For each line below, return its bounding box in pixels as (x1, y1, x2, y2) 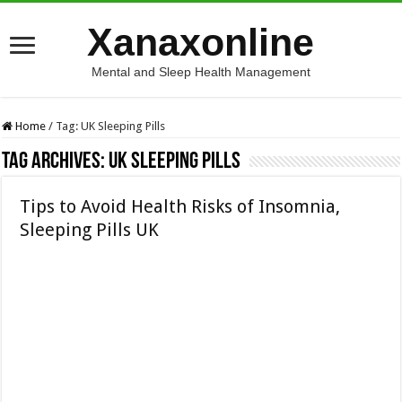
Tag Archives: (2, 150, 109, 174)
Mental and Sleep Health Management (91, 65, 310, 79)
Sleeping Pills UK (20, 219, 160, 240)
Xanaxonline (87, 21, 315, 64)
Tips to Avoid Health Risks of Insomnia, (20, 196, 341, 217)
